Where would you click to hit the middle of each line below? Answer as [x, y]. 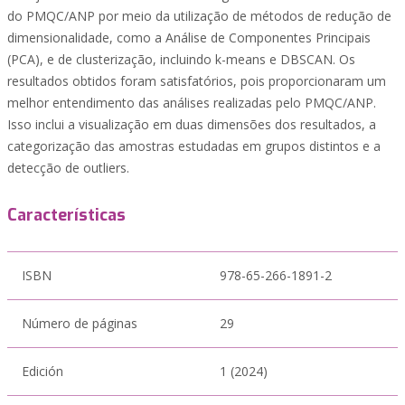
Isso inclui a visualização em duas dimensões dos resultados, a [192, 124]
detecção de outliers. [68, 168]
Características [66, 215]
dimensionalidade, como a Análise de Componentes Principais [189, 38]
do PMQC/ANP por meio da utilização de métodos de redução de [199, 16]
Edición [42, 371]
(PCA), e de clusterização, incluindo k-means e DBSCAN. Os [181, 59]
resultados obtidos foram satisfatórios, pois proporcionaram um [197, 81]
